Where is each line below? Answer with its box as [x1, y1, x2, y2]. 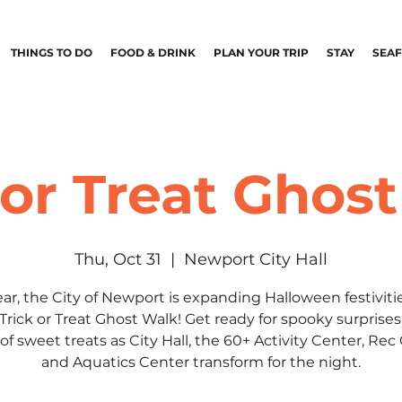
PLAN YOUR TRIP [214, 46, 309, 59]
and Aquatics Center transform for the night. [41, 354, 361, 371]
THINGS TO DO [11, 46, 92, 59]
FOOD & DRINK [110, 46, 196, 59]
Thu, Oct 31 [74, 249, 162, 269]
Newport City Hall [184, 249, 328, 269]
